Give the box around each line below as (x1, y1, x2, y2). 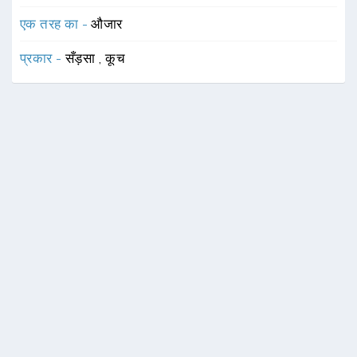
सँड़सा (65, 50, 99, 66)
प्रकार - (20, 50, 65, 66)
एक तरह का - (20, 16, 92, 32)
